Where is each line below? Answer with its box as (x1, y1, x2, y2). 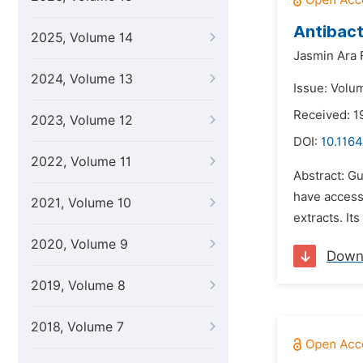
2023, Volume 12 (31, 113, 133, 128)
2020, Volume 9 (31, 237, 128, 252)
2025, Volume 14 (31, 30, 133, 45)
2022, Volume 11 (31, 154, 131, 169)
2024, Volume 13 (31, 71, 133, 87)
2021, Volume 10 (31, 195, 131, 211)
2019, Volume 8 (31, 278, 126, 293)
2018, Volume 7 (31, 319, 124, 335)
